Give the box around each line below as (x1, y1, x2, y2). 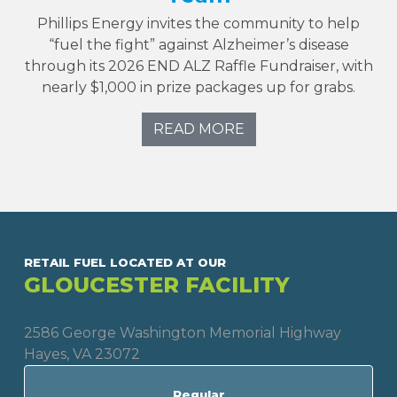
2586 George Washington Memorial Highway (24, 323, 341, 341)
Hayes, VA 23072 (24, 345, 140, 362)
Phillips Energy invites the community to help (37, 14, 360, 32)
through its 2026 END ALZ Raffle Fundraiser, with (24, 57, 373, 74)
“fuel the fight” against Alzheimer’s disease (48, 35, 349, 53)
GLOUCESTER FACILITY (24, 271, 290, 298)
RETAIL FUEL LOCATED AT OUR (24, 254, 226, 269)
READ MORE (152, 120, 245, 137)
